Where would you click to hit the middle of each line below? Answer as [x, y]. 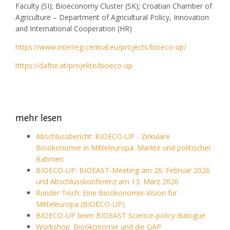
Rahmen [50, 159]
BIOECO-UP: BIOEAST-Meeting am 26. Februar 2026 [123, 170]
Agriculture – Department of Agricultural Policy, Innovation [112, 17]
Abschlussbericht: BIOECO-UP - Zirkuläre [103, 136]
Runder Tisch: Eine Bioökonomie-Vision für [107, 193]
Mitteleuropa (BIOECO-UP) [80, 204]
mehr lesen [39, 117]
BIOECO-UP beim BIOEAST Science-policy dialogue [121, 215]
